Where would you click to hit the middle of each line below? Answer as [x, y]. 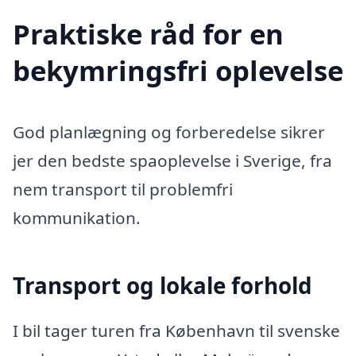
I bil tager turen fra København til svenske [176, 331]
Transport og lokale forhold [163, 285]
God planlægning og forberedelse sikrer [169, 132]
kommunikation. [77, 218]
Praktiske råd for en [148, 33]
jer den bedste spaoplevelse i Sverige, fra [172, 161]
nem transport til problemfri [123, 190]
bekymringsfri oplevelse [178, 70]
